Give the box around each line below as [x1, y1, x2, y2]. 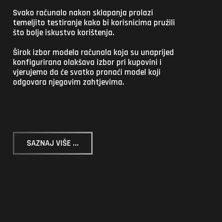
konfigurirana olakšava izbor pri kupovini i [13, 56, 162, 68]
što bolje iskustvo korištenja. [13, 27, 116, 38]
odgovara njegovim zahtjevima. [13, 76, 124, 88]
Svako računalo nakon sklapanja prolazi [13, 7, 153, 18]
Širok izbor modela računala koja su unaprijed [13, 47, 174, 58]
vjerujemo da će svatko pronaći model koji [13, 66, 161, 78]
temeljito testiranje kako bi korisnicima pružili [13, 17, 175, 28]
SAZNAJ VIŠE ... [27, 137, 79, 149]
